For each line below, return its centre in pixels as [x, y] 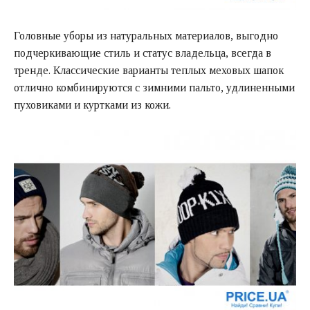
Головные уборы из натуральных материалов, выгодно [146, 35]
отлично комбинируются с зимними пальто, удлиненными [154, 87]
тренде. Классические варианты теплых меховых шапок [149, 70]
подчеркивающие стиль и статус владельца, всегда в [143, 53]
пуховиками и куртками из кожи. [92, 104]
